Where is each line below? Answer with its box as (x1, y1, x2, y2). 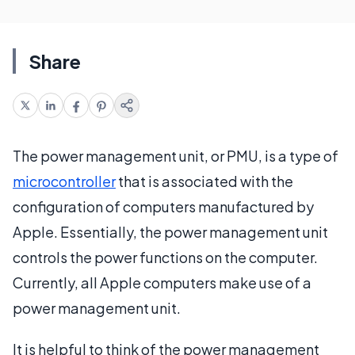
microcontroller (13, 172, 116, 190)
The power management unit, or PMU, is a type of (13, 147, 338, 165)
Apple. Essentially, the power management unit (13, 223, 328, 241)
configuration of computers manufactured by (13, 197, 314, 216)
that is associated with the (116, 172, 293, 190)
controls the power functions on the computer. (13, 248, 318, 266)
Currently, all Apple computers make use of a (13, 273, 311, 292)
